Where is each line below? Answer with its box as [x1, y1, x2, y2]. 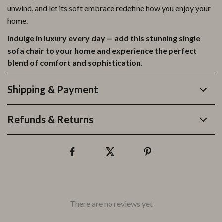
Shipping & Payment [7, 83, 98, 95]
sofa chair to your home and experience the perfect [7, 46, 197, 55]
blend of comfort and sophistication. [7, 58, 143, 67]
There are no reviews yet [69, 199, 153, 208]
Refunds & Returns [7, 113, 93, 125]
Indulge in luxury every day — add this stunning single [7, 33, 200, 43]
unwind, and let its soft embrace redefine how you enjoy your [7, 3, 211, 13]
